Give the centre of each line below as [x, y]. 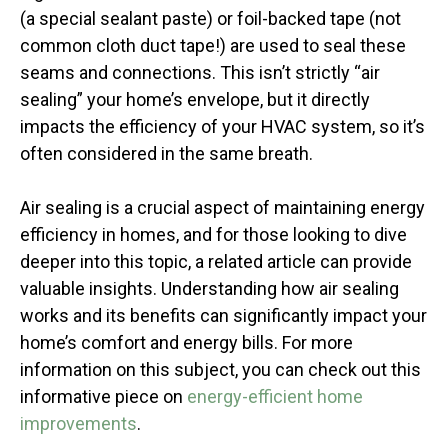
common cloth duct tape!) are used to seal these [213, 46]
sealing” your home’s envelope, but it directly [195, 100]
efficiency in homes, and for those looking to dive [213, 235]
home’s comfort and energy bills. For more [186, 343]
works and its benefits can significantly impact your [223, 316]
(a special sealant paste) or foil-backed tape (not [210, 19]
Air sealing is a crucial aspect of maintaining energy [222, 208]
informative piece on [103, 397]
